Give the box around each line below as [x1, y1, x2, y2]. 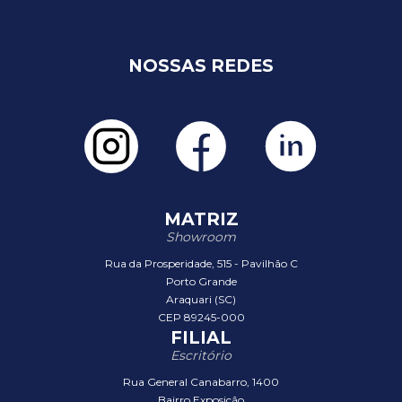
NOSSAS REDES [128, 55, 274, 76]
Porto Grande [165, 275, 237, 288]
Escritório [170, 347, 232, 363]
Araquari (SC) [166, 293, 236, 306]
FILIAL [170, 327, 232, 348]
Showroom [166, 229, 236, 245]
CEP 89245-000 [157, 310, 245, 324]
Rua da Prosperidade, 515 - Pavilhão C [104, 257, 298, 270]
